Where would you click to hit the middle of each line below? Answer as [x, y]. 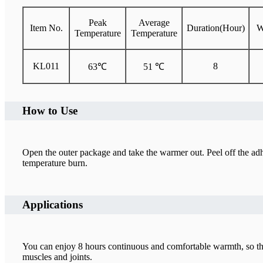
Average [154, 23]
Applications [53, 205]
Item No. [46, 28]
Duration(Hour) [215, 28]
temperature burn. [55, 163]
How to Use [50, 111]
